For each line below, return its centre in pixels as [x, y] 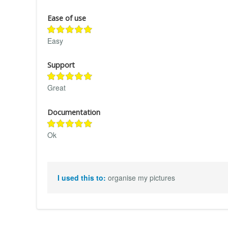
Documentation [74, 112]
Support [61, 65]
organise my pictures [141, 178]
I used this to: [83, 178]
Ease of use [67, 18]
